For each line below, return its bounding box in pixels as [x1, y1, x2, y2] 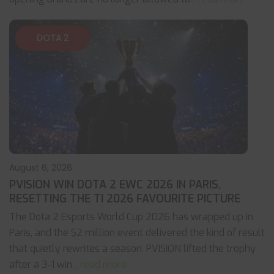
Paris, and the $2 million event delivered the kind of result [9, 226, 265, 239]
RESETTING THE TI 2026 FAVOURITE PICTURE [9, 191, 240, 206]
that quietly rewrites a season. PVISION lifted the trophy [9, 242, 256, 255]
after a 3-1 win [9, 258, 72, 271]
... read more [72, 258, 127, 271]
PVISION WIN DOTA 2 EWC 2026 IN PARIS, [9, 177, 221, 192]
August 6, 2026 [9, 161, 72, 174]
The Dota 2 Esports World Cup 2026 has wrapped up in [9, 210, 253, 223]
